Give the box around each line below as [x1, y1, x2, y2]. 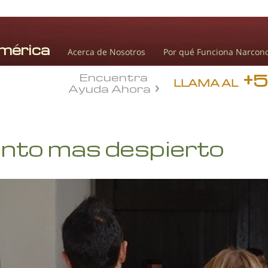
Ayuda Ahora [68, 81, 151, 95]
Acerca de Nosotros [68, 46, 145, 57]
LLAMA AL [173, 77, 238, 89]
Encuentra [79, 69, 148, 84]
